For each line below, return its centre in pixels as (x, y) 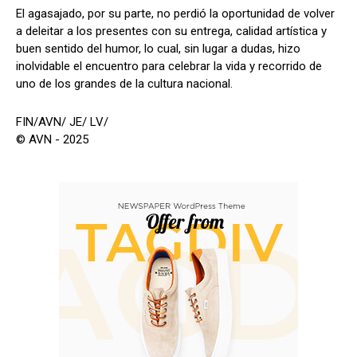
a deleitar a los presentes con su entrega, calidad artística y (171, 31)
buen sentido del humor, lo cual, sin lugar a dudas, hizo (158, 48)
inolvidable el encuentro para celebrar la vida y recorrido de (169, 66)
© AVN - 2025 (52, 139)
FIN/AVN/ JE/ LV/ (62, 122)
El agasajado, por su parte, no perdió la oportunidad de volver (175, 13)
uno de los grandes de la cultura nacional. (124, 83)
